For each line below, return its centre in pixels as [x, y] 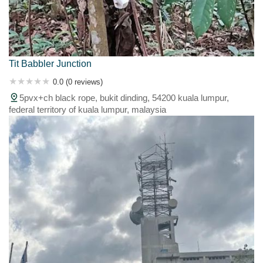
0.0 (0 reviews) [78, 82]
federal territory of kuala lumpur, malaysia [87, 109]
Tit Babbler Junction [50, 63]
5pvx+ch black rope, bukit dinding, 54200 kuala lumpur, [124, 97]
